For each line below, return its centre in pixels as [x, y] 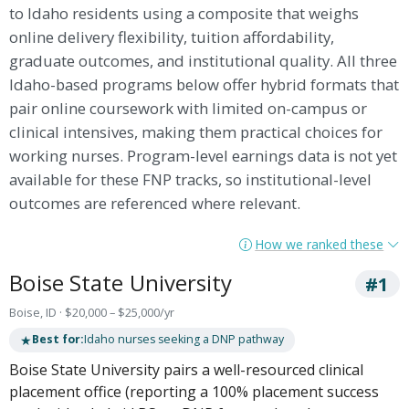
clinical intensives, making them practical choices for [196, 132]
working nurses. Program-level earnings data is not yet [204, 156]
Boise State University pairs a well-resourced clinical [187, 370]
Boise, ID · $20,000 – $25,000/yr [92, 312]
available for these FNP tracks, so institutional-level [191, 180]
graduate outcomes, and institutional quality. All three [204, 61]
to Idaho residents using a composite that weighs [184, 14]
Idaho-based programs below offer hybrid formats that [204, 85]
